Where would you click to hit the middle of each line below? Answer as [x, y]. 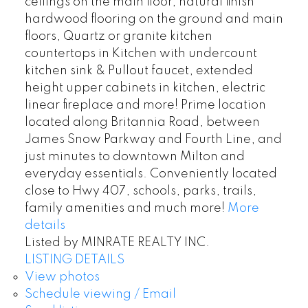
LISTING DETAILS [74, 260]
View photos [62, 277]
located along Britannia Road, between [142, 122]
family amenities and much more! [124, 208]
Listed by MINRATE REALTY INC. [117, 242]
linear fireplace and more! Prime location [145, 105]
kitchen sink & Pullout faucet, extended [139, 70]
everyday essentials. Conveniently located [151, 174]
